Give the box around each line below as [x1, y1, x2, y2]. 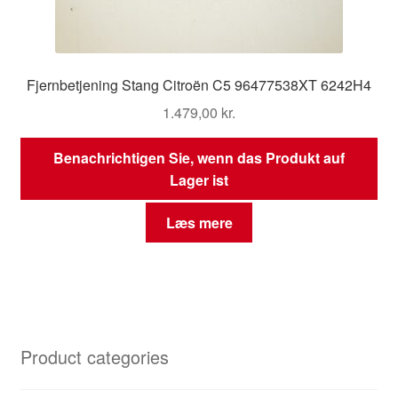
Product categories [20, 344, 169, 370]
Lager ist [170, 169, 228, 190]
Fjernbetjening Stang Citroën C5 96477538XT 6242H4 [27, 75, 371, 96]
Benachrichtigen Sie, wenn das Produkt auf [53, 147, 345, 168]
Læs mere [165, 212, 233, 234]
